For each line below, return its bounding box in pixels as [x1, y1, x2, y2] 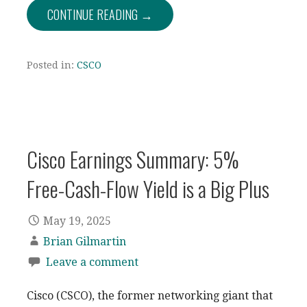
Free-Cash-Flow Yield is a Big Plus [27, 173, 269, 204]
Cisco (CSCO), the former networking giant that [27, 288, 273, 302]
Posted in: [27, 60, 77, 71]
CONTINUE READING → [47, 5, 153, 23]
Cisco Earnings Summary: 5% [27, 143, 239, 175]
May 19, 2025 [43, 214, 111, 228]
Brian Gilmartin [43, 234, 126, 248]
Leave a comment [46, 255, 138, 269]
